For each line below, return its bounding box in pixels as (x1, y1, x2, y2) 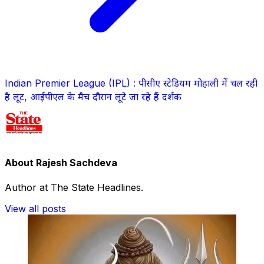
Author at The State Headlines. (5, 181, 143, 193)
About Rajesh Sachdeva (5, 157, 117, 169)
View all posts (5, 202, 66, 214)
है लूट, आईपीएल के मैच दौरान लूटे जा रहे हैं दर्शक (5, 91, 181, 103)
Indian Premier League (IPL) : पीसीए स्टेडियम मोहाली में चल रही (5, 77, 258, 90)
